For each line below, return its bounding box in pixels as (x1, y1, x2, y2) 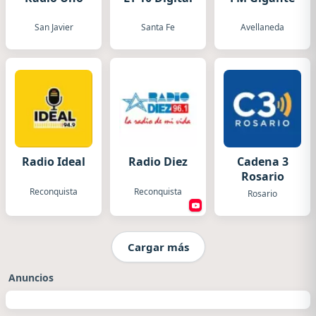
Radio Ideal (22, 154, 85, 170)
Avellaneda (241, 21, 284, 34)
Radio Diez (128, 154, 188, 170)
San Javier (34, 21, 73, 34)
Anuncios (8, 271, 54, 285)
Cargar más (127, 239, 189, 254)
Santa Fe (141, 21, 175, 34)
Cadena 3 (236, 154, 288, 170)
